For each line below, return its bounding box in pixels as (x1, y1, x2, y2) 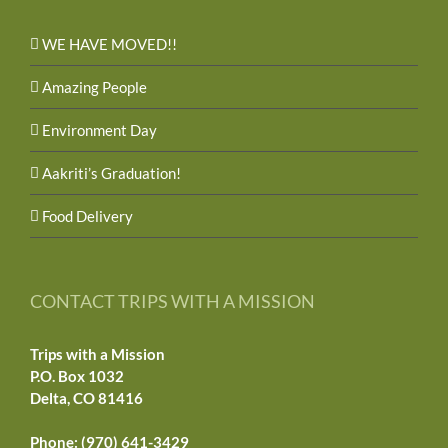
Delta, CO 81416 (30, 388, 143, 407)
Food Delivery (42, 206, 133, 225)
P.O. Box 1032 (30, 366, 124, 385)
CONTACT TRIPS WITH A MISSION (30, 289, 315, 312)
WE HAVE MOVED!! (42, 34, 177, 53)
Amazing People (42, 77, 147, 96)
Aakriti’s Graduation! (42, 163, 181, 182)
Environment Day (42, 120, 157, 139)
